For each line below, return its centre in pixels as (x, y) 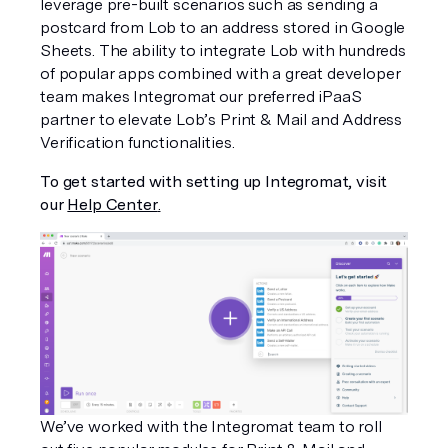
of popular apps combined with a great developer (220, 73)
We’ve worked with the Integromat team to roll (211, 426)
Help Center (112, 204)
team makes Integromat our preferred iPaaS (201, 96)
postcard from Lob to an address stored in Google (223, 27)
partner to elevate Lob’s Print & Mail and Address (221, 119)
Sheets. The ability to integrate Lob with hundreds (223, 50)
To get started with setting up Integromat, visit (214, 181)
